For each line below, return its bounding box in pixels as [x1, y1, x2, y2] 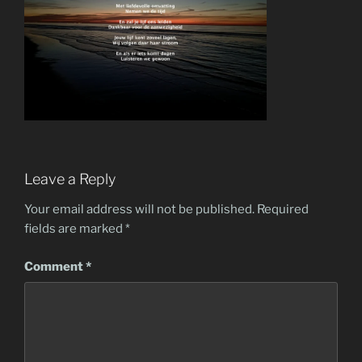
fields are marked [24, 221, 125, 237]
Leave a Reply [24, 170, 116, 187]
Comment [24, 259, 86, 274]
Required [257, 202, 309, 217]
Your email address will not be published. [24, 202, 255, 217]
